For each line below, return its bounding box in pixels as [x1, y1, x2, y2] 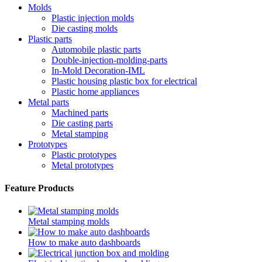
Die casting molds [51, 23, 118, 33]
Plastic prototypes [51, 149, 116, 160]
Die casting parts [51, 118, 113, 128]
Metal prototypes [51, 160, 113, 170]
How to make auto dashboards [28, 237, 140, 248]
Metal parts [28, 96, 69, 107]
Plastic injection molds [51, 12, 134, 23]
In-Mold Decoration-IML [51, 65, 145, 75]
